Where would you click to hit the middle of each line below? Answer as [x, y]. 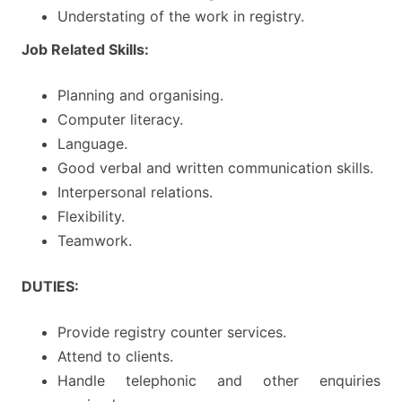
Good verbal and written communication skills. [215, 168]
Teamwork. [95, 241]
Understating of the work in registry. [181, 17]
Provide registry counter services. [172, 332]
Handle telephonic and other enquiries [219, 381]
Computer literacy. [120, 120]
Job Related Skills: [85, 50]
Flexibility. [91, 217]
